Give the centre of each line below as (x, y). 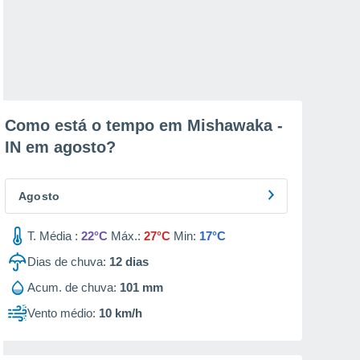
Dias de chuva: (67, 262)
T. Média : (53, 236)
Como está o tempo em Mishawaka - (144, 125)
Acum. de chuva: (72, 287)
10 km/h (121, 313)
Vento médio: (61, 313)
